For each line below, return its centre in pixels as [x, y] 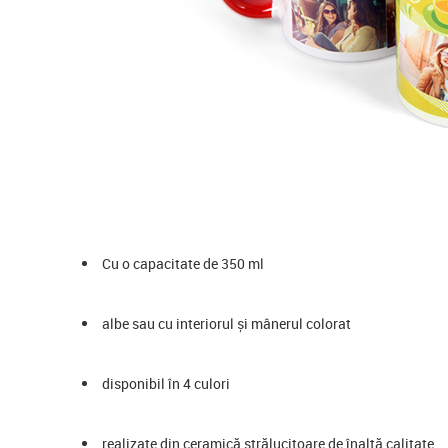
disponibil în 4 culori [167, 383]
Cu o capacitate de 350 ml [184, 263]
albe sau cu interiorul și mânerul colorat [226, 323]
